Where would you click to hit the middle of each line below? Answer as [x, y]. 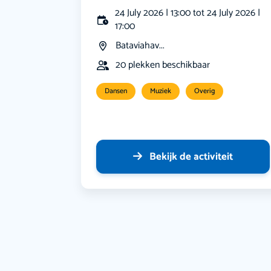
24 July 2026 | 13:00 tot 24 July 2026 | [187, 13]
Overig [205, 91]
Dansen [116, 91]
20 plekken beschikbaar [163, 65]
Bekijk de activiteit [191, 157]
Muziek [161, 91]
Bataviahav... [140, 46]
